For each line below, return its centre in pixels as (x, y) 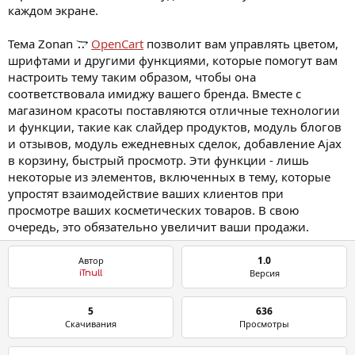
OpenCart (117, 44)
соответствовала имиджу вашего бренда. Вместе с (155, 94)
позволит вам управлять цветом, (241, 44)
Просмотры (264, 324)
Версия (264, 273)
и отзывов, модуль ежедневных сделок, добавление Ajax (175, 144)
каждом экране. (53, 11)
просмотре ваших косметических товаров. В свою (154, 210)
